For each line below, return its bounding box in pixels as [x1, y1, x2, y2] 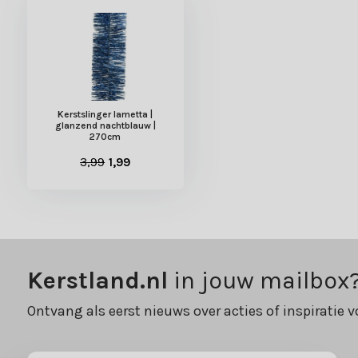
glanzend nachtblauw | [54, 120, 156, 132]
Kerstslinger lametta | [58, 109, 153, 121]
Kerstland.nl [26, 266, 168, 296]
